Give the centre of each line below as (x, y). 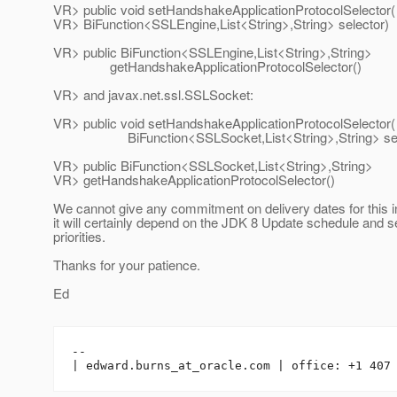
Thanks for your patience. (127, 265)
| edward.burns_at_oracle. (160, 366)
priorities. (79, 237)
